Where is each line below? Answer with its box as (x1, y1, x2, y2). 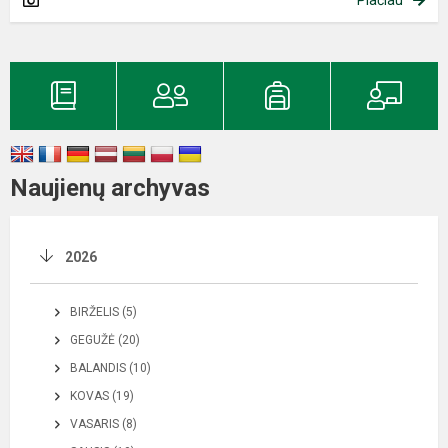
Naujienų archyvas (10, 173, 210, 202)
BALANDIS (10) (70, 360, 151, 375)
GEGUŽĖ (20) (70, 332, 140, 347)
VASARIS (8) (70, 416, 137, 431)
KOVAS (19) (70, 388, 134, 403)
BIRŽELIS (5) (70, 304, 137, 319)
